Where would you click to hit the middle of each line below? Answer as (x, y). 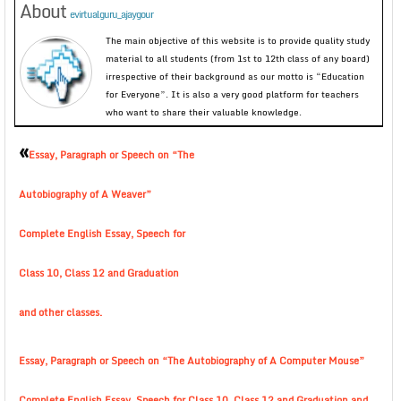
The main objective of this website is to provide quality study (238, 40)
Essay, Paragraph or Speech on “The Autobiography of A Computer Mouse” (192, 361)
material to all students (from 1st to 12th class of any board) (238, 58)
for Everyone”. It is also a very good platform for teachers (232, 94)
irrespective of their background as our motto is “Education (235, 76)
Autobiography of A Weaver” (85, 194)
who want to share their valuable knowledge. (204, 112)
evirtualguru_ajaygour (111, 14)
